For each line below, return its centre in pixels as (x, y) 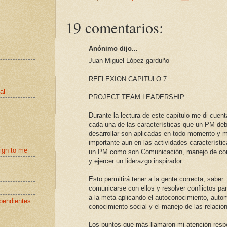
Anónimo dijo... (113, 48)
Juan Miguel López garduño (129, 61)
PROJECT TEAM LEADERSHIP (137, 97)
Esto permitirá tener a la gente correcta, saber (156, 179)
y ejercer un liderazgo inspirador (135, 161)
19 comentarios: (115, 27)
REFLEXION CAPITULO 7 (128, 79)
